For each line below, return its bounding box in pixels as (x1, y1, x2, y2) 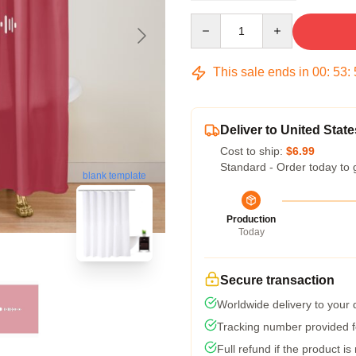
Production (226, 214, 276, 225)
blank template (83, 170, 146, 182)
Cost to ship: (220, 145, 286, 157)
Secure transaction (220, 273, 335, 287)
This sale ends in (210, 65, 312, 79)
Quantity (190, 14, 232, 27)
